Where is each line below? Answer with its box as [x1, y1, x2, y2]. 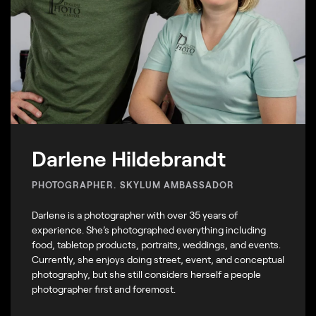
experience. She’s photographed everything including [32, 223, 266, 236]
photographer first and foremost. [32, 282, 176, 295]
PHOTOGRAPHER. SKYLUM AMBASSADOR [32, 178, 235, 190]
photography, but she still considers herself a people [32, 267, 261, 280]
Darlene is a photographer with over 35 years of [32, 208, 238, 221]
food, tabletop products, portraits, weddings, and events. [32, 238, 281, 250]
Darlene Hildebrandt [32, 145, 226, 171]
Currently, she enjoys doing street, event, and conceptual [32, 253, 284, 265]
